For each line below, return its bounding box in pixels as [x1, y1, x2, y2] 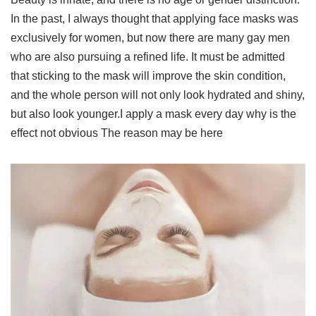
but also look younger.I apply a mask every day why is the [11, 108, 296, 120]
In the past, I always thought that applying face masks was [11, 13, 298, 25]
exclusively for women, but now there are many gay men [11, 32, 290, 44]
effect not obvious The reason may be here [11, 127, 223, 139]
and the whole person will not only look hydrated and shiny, [11, 89, 305, 101]
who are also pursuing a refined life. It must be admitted [11, 51, 285, 63]
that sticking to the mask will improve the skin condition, [11, 70, 286, 82]
